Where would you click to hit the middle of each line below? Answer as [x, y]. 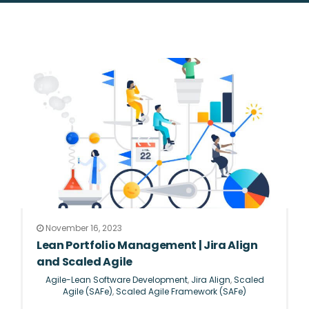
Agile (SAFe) [88, 292]
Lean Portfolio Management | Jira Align [147, 246]
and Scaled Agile [84, 262]
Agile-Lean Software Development [116, 280]
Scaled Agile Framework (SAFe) [181, 292]
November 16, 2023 [83, 228]
